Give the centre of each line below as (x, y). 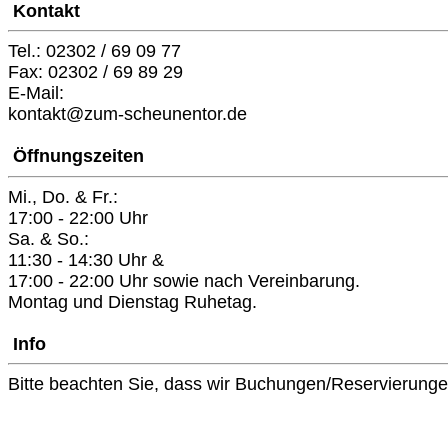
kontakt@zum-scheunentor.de (127, 114)
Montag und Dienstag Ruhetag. (132, 301)
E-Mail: (38, 93)
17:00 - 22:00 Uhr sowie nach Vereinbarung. (184, 280)
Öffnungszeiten (78, 156)
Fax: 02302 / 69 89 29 (95, 72)
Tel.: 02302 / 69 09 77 (94, 51)
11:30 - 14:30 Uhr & (86, 259)
